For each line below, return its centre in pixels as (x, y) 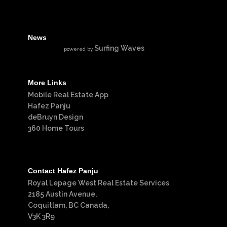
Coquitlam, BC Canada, (68, 205)
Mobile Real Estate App (68, 95)
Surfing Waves (119, 48)
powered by (79, 49)
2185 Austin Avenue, (62, 194)
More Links (47, 83)
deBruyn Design (55, 117)
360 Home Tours (56, 128)
